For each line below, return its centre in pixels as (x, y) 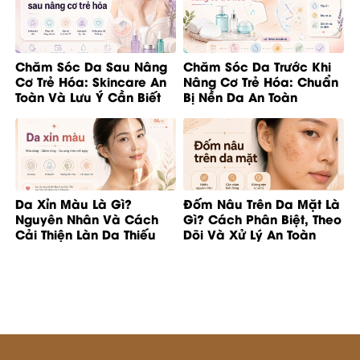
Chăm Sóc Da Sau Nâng (91, 65)
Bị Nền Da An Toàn (240, 96)
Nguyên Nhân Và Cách (87, 219)
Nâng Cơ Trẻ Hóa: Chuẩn (261, 81)
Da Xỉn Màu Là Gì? (74, 204)
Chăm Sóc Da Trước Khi (257, 65)
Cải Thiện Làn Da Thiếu (86, 234)
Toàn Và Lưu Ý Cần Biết (88, 96)
